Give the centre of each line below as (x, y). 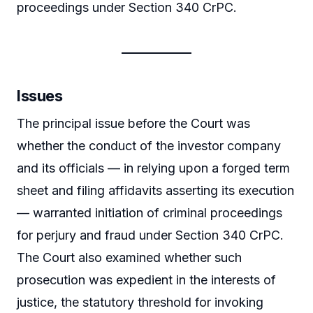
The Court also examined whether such (129, 258)
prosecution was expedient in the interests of (146, 280)
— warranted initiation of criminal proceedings (150, 213)
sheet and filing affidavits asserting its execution (155, 191)
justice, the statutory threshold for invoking (140, 303)
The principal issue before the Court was (133, 124)
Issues (40, 96)
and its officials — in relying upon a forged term (153, 168)
